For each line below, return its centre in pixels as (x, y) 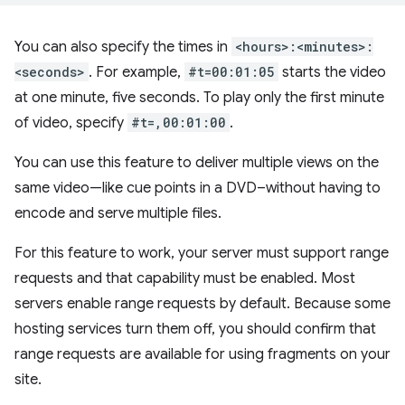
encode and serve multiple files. (118, 213)
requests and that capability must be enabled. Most (185, 278)
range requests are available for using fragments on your (202, 354)
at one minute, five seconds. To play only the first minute (199, 98)
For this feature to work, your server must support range (202, 253)
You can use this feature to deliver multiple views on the (197, 163)
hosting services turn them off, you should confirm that (195, 329)
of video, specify (71, 123)
